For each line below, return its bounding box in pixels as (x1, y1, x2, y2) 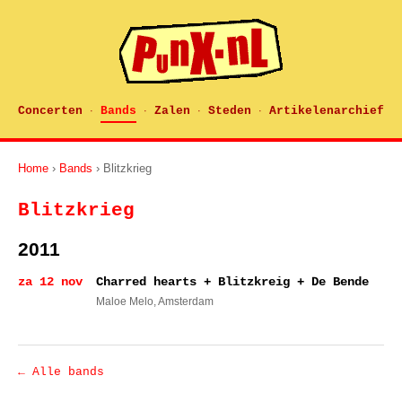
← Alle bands (18, 365, 104, 379)
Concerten (18, 104, 83, 118)
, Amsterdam (153, 295, 214, 308)
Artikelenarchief (269, 104, 384, 118)
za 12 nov (18, 275, 83, 289)
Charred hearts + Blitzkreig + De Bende (96, 275, 369, 289)
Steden (208, 104, 251, 118)
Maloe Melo (96, 295, 153, 308)
